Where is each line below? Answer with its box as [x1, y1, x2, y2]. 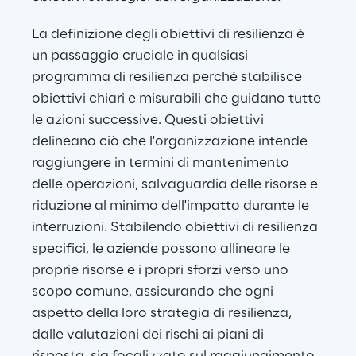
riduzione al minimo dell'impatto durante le [32, 199, 312, 214]
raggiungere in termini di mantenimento [32, 156, 292, 171]
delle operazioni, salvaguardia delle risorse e [32, 177, 321, 192]
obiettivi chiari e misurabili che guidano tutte [32, 91, 324, 106]
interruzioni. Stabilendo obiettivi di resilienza [32, 220, 321, 235]
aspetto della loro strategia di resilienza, [32, 306, 295, 321]
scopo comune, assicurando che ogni [32, 284, 277, 300]
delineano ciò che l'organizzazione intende [32, 134, 311, 149]
